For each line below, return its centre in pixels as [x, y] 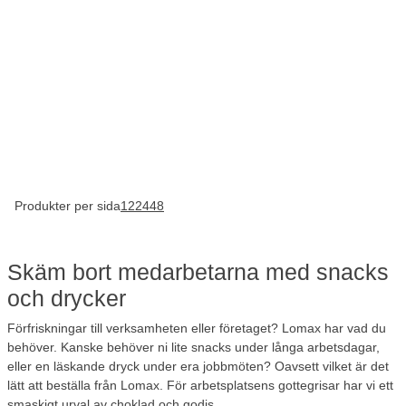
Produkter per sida [68, 206]
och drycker [67, 299]
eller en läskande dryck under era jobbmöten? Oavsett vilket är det [198, 367]
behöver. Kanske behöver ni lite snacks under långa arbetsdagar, [193, 348]
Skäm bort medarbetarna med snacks [198, 273]
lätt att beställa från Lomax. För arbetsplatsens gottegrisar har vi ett [200, 386]
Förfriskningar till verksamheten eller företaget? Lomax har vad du [197, 329]
